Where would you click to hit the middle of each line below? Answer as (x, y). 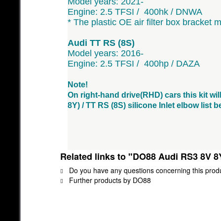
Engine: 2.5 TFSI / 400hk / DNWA (135, 12)
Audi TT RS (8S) (101, 43)
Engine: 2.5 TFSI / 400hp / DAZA (134, 63)
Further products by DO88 (109, 180)
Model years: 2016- (106, 53)
